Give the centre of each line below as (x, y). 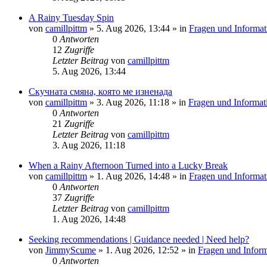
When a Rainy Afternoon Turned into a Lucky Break (128, 166)
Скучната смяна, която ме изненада (100, 92)
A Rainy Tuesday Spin (71, 18)
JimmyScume (71, 250)
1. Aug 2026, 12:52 (142, 250)
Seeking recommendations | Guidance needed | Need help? (139, 240)
